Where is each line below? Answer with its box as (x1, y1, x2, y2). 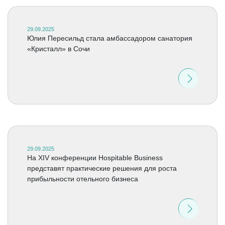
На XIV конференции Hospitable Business (27, 154, 163, 162)
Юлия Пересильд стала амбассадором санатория (27, 34, 192, 42)
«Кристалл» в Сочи (27, 45, 90, 53)
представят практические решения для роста (27, 164, 177, 172)
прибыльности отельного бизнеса (27, 175, 138, 183)
